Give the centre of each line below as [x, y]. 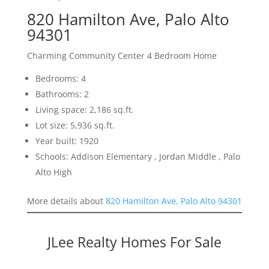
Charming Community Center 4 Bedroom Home [122, 56]
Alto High [53, 172]
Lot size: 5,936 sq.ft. [75, 125]
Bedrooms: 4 [60, 79]
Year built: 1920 [67, 141]
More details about [66, 201]
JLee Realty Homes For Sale [134, 242]
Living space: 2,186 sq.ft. [84, 110]
